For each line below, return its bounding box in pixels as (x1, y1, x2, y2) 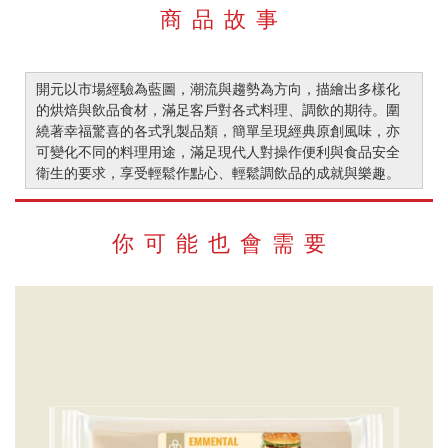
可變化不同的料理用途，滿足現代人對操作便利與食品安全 (36, 144, 400, 160)
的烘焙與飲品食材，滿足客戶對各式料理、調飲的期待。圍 (36, 102, 400, 118)
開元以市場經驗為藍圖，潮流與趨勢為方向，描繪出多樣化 (36, 81, 400, 97)
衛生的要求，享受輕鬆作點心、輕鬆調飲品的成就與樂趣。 (36, 165, 400, 181)
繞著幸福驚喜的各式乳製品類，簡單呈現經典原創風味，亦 (36, 123, 400, 139)
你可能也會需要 (112, 231, 336, 256)
